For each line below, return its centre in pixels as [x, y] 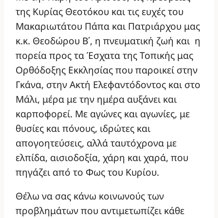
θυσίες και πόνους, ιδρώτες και [83, 128]
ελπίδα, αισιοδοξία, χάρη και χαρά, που [102, 157]
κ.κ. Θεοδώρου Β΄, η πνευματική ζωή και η [108, 40]
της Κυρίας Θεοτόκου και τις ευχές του [100, 11]
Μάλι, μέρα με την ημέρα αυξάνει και [96, 99]
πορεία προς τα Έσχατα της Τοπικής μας [104, 55]
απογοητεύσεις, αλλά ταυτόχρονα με [96, 143]
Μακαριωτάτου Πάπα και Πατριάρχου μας [108, 26]
